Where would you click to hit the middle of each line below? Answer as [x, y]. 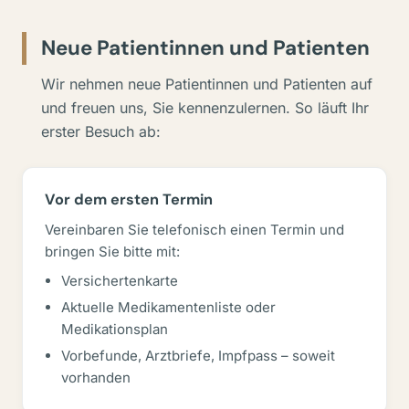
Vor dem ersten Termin [129, 199]
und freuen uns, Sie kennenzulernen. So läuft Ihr [205, 108]
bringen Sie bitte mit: [112, 252]
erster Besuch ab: [101, 131]
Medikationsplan [115, 329]
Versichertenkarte [120, 281]
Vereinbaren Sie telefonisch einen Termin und [194, 230]
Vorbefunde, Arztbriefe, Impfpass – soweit [198, 356]
